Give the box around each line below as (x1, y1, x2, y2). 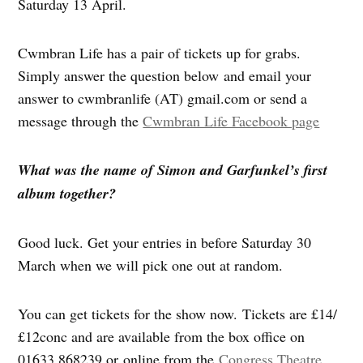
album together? (18, 183, 117, 204)
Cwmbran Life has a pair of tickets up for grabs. (18, 43, 301, 63)
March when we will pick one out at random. (18, 255, 284, 275)
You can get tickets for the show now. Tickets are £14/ (18, 304, 338, 324)
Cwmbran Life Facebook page (143, 111, 320, 131)
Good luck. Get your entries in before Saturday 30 (18, 233, 312, 253)
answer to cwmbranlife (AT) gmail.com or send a (18, 88, 308, 109)
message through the (18, 111, 143, 131)
